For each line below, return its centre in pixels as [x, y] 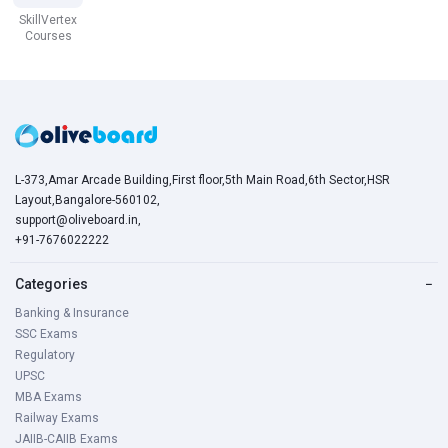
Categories [51, 284]
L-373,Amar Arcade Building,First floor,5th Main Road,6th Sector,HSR [202, 180]
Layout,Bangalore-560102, [87, 200]
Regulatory [45, 355]
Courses [48, 36]
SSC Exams [46, 334]
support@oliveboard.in [76, 220]
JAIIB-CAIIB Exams [66, 439]
